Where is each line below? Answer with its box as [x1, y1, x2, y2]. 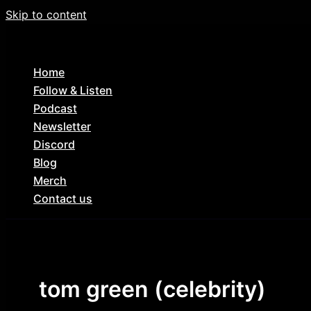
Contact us [33, 192, 92, 205]
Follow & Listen [33, 83, 112, 97]
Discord [33, 137, 75, 151]
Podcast [33, 101, 77, 115]
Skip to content [6, 8, 87, 22]
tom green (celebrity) [39, 275, 266, 303]
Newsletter [33, 119, 91, 133]
